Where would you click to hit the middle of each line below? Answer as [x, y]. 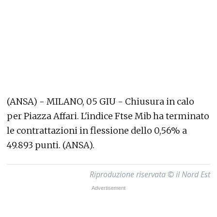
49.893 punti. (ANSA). [51, 145]
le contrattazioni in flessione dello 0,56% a [97, 131]
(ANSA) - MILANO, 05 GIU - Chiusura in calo [101, 101]
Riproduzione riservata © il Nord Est [150, 174]
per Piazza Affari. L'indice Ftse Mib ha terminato [108, 116]
